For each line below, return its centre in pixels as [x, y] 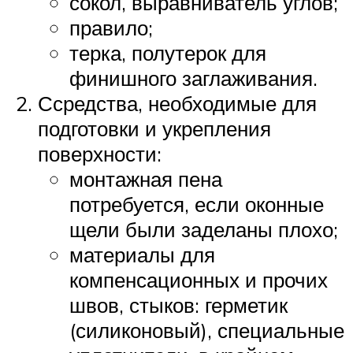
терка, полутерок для [168, 53]
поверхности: [100, 154]
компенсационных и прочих [199, 280]
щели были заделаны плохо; [204, 230]
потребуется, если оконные [197, 204]
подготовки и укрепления [154, 129]
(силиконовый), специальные [207, 331]
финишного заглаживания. [193, 78]
